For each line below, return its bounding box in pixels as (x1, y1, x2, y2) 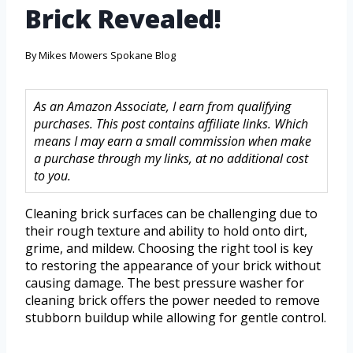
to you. (34, 167, 71, 185)
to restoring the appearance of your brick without (25, 257, 321, 275)
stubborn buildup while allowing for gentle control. (25, 309, 326, 327)
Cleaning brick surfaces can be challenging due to (25, 205, 318, 223)
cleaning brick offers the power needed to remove (25, 292, 320, 310)
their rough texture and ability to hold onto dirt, (25, 222, 307, 240)
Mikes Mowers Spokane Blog (39, 48, 176, 63)
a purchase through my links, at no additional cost (34, 150, 308, 168)
